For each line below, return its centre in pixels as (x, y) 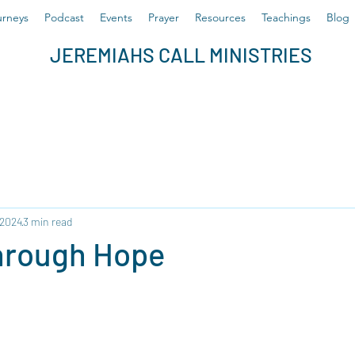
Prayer (163, 17)
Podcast (64, 17)
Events (116, 17)
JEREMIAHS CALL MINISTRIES (181, 55)
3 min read (48, 221)
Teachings (286, 17)
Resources (220, 17)
